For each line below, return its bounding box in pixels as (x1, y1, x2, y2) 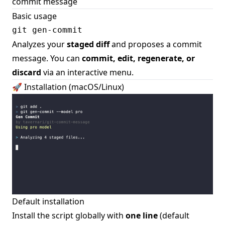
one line (126, 210, 158, 221)
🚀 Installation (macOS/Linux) (12, 81, 124, 93)
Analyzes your (12, 39, 67, 50)
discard (12, 67, 41, 78)
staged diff (67, 39, 109, 50)
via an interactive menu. (41, 67, 134, 78)
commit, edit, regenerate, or (82, 53, 195, 64)
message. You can (12, 53, 82, 64)
